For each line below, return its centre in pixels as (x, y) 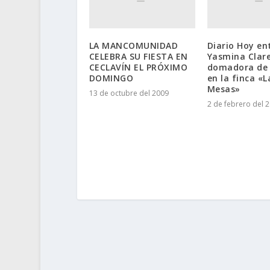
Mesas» (224, 89)
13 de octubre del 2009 (129, 93)
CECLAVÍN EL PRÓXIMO (138, 67)
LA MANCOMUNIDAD (133, 46)
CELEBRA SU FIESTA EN (138, 57)
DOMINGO (111, 78)
